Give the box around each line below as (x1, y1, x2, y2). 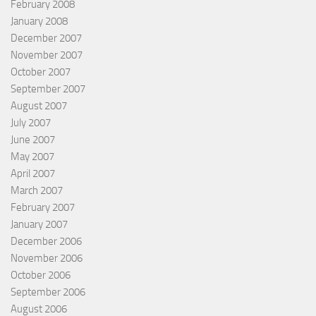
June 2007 (11, 133, 55, 146)
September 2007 (11, 82, 85, 95)
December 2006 (11, 234, 82, 248)
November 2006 (11, 251, 83, 265)
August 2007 (11, 99, 67, 112)
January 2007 (11, 217, 68, 231)
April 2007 (11, 166, 55, 180)
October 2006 (11, 268, 71, 281)
